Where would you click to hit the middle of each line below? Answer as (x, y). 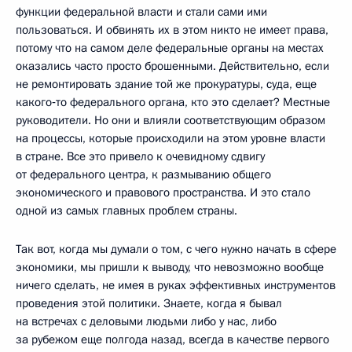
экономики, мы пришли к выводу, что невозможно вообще (170, 267)
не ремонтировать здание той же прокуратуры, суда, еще (166, 84)
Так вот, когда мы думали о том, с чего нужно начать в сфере (176, 249)
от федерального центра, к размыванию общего (143, 174)
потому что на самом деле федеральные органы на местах (170, 48)
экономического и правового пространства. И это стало (163, 192)
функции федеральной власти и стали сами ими (141, 11)
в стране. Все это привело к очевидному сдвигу (140, 156)
